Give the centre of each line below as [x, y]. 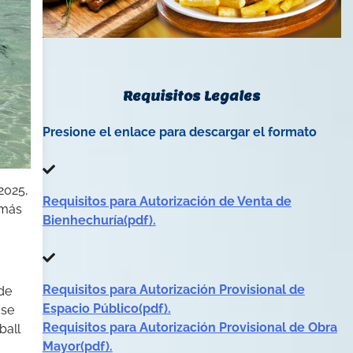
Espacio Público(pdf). [106, 309]
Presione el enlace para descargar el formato [179, 132]
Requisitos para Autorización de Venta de [167, 202]
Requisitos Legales [192, 97]
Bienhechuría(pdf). [99, 221]
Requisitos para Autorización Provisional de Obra [190, 328]
